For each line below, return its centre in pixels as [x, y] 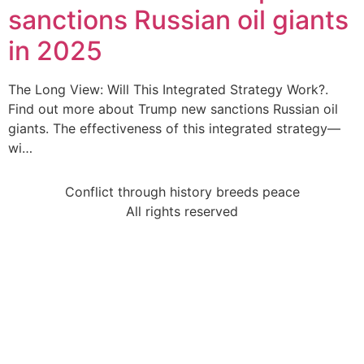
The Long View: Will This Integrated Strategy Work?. [168, 89]
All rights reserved [182, 212]
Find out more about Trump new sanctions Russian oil [173, 109]
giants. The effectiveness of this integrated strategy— [174, 128]
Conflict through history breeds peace [182, 192]
